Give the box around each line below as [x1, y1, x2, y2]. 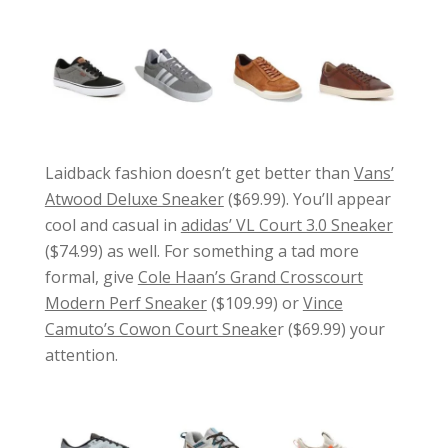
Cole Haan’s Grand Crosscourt [137, 266, 363, 289]
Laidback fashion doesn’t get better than [44, 162, 354, 185]
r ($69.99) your [276, 318, 385, 341]
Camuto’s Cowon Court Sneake [44, 318, 277, 341]
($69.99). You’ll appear [223, 188, 391, 211]
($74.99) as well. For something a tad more [44, 240, 359, 263]
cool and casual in [44, 214, 181, 237]
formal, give [44, 266, 138, 289]
